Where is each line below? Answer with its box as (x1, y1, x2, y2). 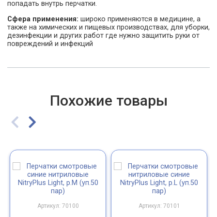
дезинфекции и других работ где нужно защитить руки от (7, 31, 200, 40)
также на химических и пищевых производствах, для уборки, (7, 23, 210, 31)
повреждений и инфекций (7, 39, 93, 48)
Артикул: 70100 (37, 202, 79, 210)
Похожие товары (49, 92, 168, 109)
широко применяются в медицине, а (78, 15, 201, 23)
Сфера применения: (7, 15, 78, 23)
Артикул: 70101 (138, 202, 180, 210)
